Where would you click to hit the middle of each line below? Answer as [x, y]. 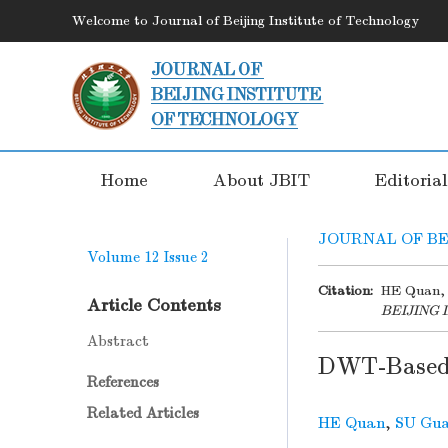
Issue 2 [186, 257]
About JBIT [262, 180]
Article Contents [154, 305]
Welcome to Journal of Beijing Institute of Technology [245, 20]
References [123, 382]
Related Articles [143, 413]
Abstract [118, 341]
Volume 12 [123, 257]
